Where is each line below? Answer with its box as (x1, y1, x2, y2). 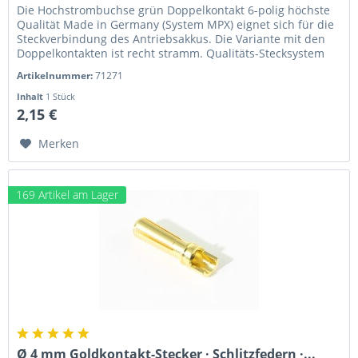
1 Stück (46, 90, 76, 103)
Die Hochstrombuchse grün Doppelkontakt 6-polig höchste (17, 2, 331, 18)
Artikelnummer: (17, 69, 96, 83)
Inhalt (17, 90, 46, 103)
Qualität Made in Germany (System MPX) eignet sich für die (17, 17, 335, 33)
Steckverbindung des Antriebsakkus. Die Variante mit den (17, 31, 326, 47)
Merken (38, 136, 80, 152)
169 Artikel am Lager (16, 186, 119, 202)
